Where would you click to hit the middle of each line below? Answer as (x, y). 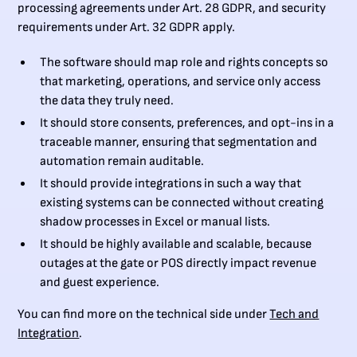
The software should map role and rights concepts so (184, 63)
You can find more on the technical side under (144, 315)
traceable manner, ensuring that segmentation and (179, 143)
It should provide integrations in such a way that (171, 184)
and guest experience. (100, 283)
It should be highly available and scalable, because (176, 245)
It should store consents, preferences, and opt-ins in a (187, 124)
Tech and (294, 315)
